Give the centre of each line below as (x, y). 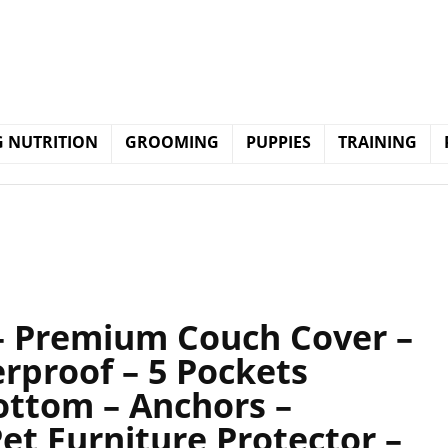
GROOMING (172, 142)
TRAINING (377, 142)
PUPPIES (278, 142)
